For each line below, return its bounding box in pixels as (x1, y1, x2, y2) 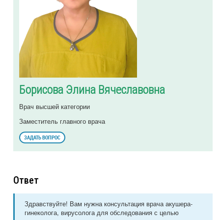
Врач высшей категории (19, 102, 90, 111)
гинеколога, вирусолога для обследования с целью (25, 208, 179, 218)
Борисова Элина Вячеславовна (19, 83, 165, 97)
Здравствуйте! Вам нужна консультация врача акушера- (25, 199, 192, 209)
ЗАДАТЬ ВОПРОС (24, 134, 60, 141)
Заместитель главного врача (19, 116, 105, 126)
